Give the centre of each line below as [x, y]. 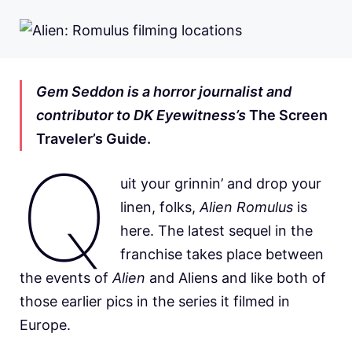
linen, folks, [160, 207]
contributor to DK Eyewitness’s [141, 115]
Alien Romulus [247, 207]
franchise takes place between [222, 255]
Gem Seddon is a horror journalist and [164, 92]
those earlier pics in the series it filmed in [155, 302]
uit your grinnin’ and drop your [221, 184]
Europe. [47, 325]
